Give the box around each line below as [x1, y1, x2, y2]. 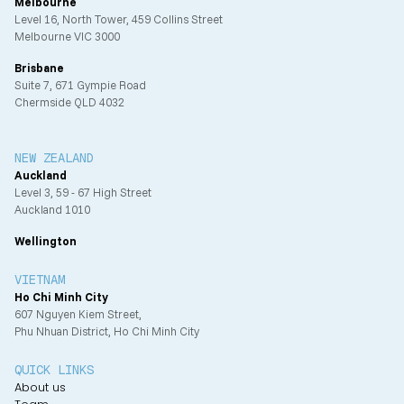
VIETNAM [14, 271, 65, 289]
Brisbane [14, 60, 64, 76]
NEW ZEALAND [14, 150, 94, 167]
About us [14, 380, 66, 396]
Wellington [14, 234, 77, 249]
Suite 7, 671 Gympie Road [14, 78, 146, 93]
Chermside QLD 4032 [14, 95, 124, 110]
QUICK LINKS [14, 362, 94, 379]
